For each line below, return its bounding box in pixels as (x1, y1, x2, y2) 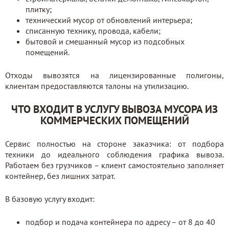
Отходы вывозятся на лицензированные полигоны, (5, 70, 224, 80)
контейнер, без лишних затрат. (5, 171, 115, 181)
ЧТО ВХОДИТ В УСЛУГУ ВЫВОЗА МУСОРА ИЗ (11, 102, 218, 116)
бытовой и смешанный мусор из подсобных (26, 36, 185, 47)
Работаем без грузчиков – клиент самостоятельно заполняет (5, 160, 224, 170)
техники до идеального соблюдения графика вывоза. (5, 149, 224, 159)
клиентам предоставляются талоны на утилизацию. (5, 81, 189, 91)
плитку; (26, 4, 52, 14)
